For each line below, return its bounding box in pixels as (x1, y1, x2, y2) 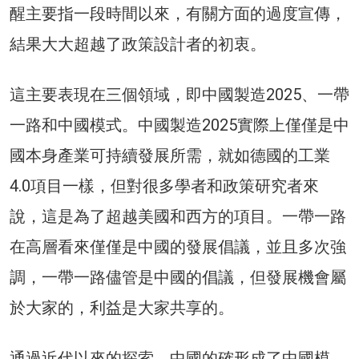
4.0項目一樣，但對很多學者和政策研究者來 (10, 175, 319, 196)
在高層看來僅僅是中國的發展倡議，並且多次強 (10, 236, 346, 256)
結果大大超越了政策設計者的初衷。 (10, 34, 266, 54)
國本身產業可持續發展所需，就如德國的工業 (10, 145, 330, 165)
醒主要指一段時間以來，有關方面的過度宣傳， (10, 3, 346, 23)
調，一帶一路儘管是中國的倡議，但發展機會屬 (10, 267, 346, 287)
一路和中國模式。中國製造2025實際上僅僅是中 (10, 115, 349, 135)
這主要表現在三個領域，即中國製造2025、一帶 (10, 84, 349, 104)
